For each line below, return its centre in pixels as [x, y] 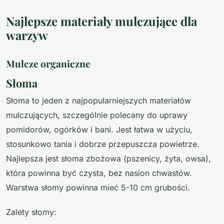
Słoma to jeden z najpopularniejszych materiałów [98, 100]
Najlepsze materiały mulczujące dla [101, 21]
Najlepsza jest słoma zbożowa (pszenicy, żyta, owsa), [108, 158]
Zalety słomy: [31, 212]
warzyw [27, 35]
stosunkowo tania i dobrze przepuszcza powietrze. [103, 144]
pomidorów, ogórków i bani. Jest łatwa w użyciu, [99, 129]
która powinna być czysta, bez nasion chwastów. [99, 173]
